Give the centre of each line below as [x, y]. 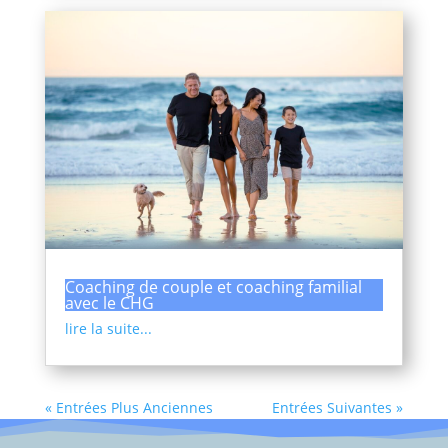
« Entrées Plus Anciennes [128, 408]
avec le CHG [109, 303]
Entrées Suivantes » [338, 408]
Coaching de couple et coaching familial [213, 287]
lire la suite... [108, 329]
